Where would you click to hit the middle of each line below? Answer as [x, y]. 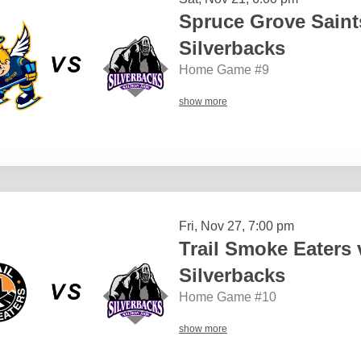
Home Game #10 [228, 297]
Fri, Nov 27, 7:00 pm [237, 226]
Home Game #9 [224, 69]
